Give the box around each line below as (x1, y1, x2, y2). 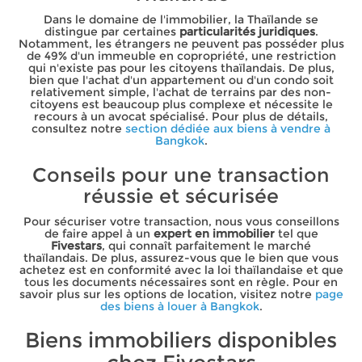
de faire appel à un (44, 226, 154, 242)
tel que (274, 226, 318, 242)
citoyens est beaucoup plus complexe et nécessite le (29, 97, 333, 112)
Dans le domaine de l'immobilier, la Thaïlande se (44, 12, 318, 27)
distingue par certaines (44, 24, 179, 40)
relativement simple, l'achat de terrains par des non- (31, 85, 331, 100)
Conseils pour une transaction (32, 163, 330, 187)
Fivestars (51, 238, 102, 254)
